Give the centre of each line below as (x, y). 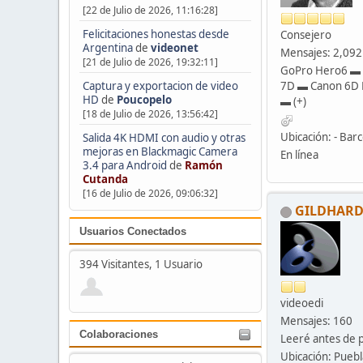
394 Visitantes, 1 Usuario (141, 265)
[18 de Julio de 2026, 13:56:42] (150, 113)
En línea (299, 155)
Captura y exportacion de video (160, 85)
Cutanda (105, 179)
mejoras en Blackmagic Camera (160, 151)
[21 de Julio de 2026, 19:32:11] (150, 62)
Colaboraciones (119, 335)
